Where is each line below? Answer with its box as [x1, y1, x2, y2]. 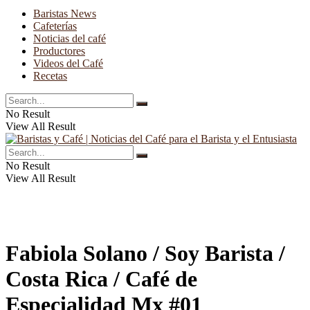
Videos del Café [33, 57, 103, 69]
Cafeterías [33, 20, 77, 32]
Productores [33, 45, 85, 57]
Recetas [33, 70, 67, 82]
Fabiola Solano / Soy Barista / [6, 241, 285, 266]
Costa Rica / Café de [6, 266, 197, 292]
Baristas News [33, 8, 96, 19]
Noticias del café [33, 33, 106, 44]
